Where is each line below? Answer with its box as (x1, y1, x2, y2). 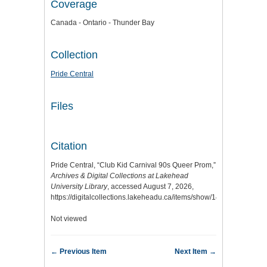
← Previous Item (51, 247, 107, 256)
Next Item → (175, 247, 216, 256)
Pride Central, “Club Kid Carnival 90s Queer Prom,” (51, 160, 216, 169)
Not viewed (51, 214, 87, 223)
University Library (51, 182, 107, 191)
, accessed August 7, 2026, (107, 182, 194, 191)
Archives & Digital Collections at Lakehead (51, 171, 188, 180)
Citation (51, 140, 87, 153)
